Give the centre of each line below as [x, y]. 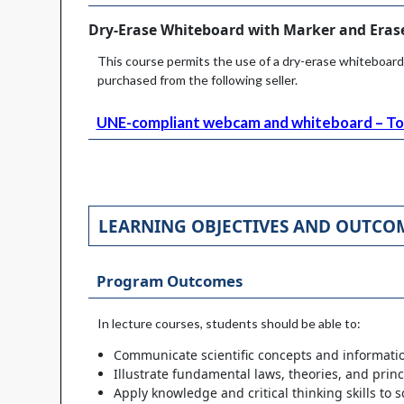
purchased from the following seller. [198, 80]
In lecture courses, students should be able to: [230, 323]
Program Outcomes [169, 280]
